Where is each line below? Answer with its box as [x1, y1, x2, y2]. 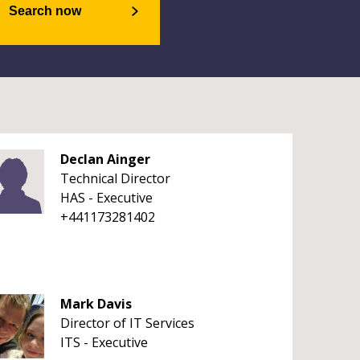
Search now [8, 4, 81, 18]
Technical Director [59, 170, 170, 187]
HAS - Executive [59, 189, 153, 207]
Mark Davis [59, 295, 132, 313]
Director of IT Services [59, 314, 194, 332]
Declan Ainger [59, 150, 150, 168]
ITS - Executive [59, 333, 148, 351]
